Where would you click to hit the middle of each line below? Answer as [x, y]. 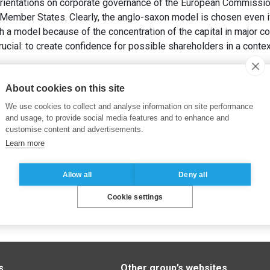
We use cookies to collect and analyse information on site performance [129, 106]
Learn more [25, 143]
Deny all [193, 174]
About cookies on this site [65, 88]
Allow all [77, 174]
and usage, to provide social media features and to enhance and [117, 118]
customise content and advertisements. [74, 129]
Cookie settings [135, 197]
